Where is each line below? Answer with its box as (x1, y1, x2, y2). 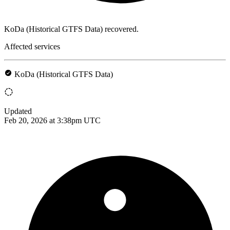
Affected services (4, 42, 60, 51)
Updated (4, 106, 32, 116)
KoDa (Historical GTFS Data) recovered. (4, 24, 139, 33)
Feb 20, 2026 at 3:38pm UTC (4, 116, 101, 125)
